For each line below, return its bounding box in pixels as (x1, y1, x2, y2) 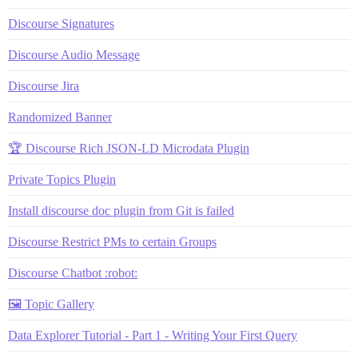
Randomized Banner (8, 110, 112, 125)
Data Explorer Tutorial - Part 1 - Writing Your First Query (8, 328, 297, 343)
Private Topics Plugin (8, 173, 116, 187)
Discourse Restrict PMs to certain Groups (8, 235, 217, 249)
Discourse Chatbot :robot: (8, 266, 137, 280)
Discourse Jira (8, 79, 79, 93)
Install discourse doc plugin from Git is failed (8, 204, 234, 218)
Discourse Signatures (8, 17, 114, 31)
